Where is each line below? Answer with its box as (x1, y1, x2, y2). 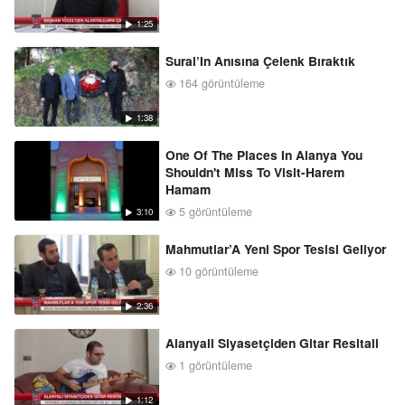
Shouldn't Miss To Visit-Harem (165, 163, 345, 182)
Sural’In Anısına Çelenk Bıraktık (165, 52, 356, 71)
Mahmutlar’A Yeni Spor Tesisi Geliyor (165, 240, 387, 259)
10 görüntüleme (175, 262, 259, 279)
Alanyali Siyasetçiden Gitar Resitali (165, 334, 380, 353)
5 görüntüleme (175, 202, 253, 220)
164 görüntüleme (175, 74, 266, 91)
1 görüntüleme (175, 356, 253, 373)
